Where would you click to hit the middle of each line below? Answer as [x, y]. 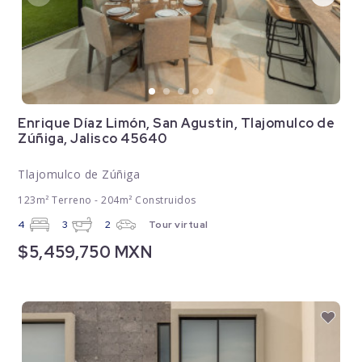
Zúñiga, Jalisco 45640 [93, 139]
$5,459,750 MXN [85, 253]
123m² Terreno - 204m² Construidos [107, 200]
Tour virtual [178, 224]
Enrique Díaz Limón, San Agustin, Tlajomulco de [177, 124]
